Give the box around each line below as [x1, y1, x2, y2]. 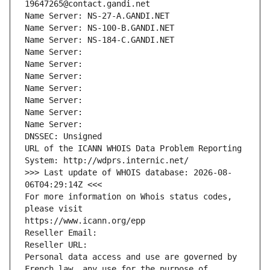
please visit [25, 204, 83, 214]
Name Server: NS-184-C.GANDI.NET [25, 35, 174, 45]
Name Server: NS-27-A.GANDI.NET [25, 11, 169, 21]
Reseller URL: [25, 240, 92, 250]
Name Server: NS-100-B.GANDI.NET [25, 23, 174, 33]
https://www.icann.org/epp [25, 216, 145, 226]
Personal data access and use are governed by [25, 252, 237, 262]
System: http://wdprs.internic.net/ [25, 155, 189, 166]
